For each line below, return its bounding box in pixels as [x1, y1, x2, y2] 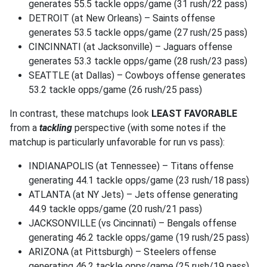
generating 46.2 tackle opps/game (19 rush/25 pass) [29, 232, 249, 243]
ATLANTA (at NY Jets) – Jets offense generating [29, 189, 238, 200]
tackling [39, 122, 72, 133]
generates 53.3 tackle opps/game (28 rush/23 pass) [29, 55, 247, 67]
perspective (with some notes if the [74, 122, 226, 133]
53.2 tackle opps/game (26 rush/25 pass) [29, 84, 202, 95]
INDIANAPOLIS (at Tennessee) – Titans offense [29, 160, 234, 172]
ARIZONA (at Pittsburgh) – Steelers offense [29, 246, 216, 257]
